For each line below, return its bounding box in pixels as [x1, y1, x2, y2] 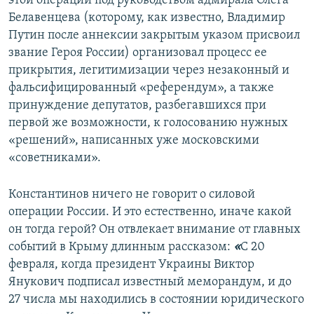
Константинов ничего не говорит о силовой [8, 187, 255, 201]
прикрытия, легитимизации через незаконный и [8, 63, 289, 77]
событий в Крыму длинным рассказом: [8, 240, 233, 254]
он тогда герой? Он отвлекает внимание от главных [8, 222, 301, 236]
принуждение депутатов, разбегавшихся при [8, 98, 266, 112]
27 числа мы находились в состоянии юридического [8, 292, 304, 306]
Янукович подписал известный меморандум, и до [8, 275, 292, 289]
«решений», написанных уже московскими [8, 133, 259, 147]
